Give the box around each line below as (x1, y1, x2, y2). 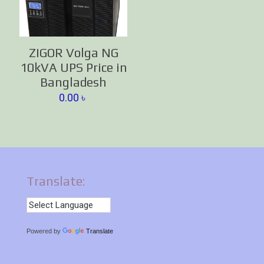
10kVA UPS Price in (19, 60, 127, 75)
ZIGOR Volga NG (28, 45, 118, 61)
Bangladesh (40, 75, 107, 90)
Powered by (27, 227, 62, 235)
